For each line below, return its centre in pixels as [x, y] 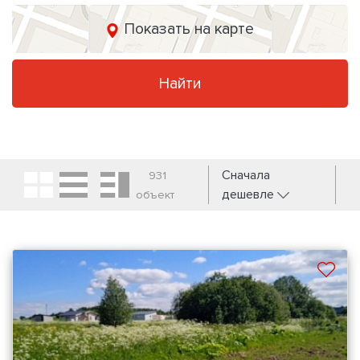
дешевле [249, 195]
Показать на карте [189, 29]
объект [155, 195]
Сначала [245, 176]
